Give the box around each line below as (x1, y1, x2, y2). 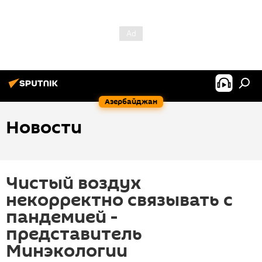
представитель (6, 222, 142, 247)
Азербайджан (105, 96, 157, 107)
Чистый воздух (6, 171, 142, 196)
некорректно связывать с (6, 188, 233, 213)
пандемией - (6, 205, 118, 230)
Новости (6, 115, 82, 140)
